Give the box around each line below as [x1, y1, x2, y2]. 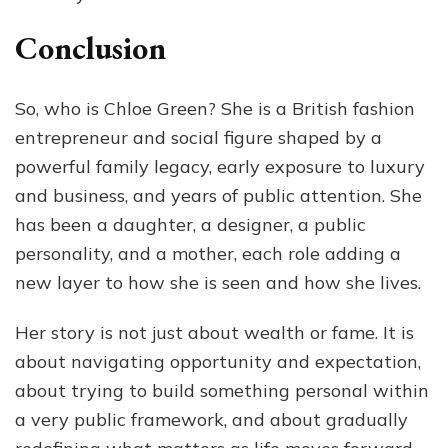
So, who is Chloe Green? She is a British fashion [15, 96, 415, 120]
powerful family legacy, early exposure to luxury [15, 154, 425, 178]
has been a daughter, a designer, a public [15, 212, 366, 236]
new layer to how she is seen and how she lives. [15, 270, 421, 294]
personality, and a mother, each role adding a [15, 241, 401, 265]
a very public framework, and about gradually [15, 407, 408, 431]
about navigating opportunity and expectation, [15, 349, 421, 373]
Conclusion [15, 27, 166, 70]
